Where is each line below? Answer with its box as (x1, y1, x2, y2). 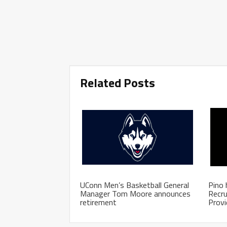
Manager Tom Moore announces (80, 187, 191, 200)
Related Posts (80, 73, 155, 92)
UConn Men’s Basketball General (80, 178, 189, 191)
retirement (80, 196, 117, 208)
